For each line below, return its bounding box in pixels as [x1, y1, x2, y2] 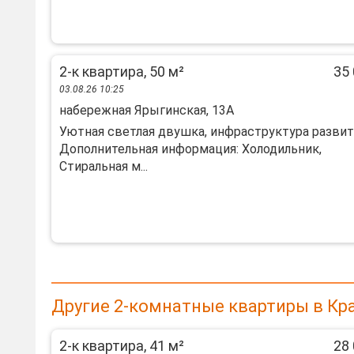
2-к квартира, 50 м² [59, 63, 184, 80]
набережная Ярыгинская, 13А [59, 103, 234, 118]
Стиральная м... [59, 159, 148, 174]
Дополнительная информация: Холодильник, [59, 141, 322, 156]
